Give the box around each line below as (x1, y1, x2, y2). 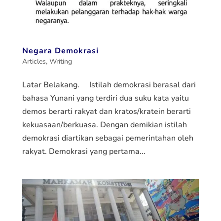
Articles (22, 56, 46, 66)
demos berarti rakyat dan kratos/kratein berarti (22, 106, 191, 117)
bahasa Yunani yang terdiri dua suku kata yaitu (22, 92, 189, 104)
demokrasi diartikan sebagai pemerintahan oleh (22, 132, 193, 144)
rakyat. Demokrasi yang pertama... (22, 146, 146, 157)
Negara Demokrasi (22, 45, 99, 56)
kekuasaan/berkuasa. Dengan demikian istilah (22, 119, 187, 130)
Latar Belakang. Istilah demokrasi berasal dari (22, 79, 196, 90)
